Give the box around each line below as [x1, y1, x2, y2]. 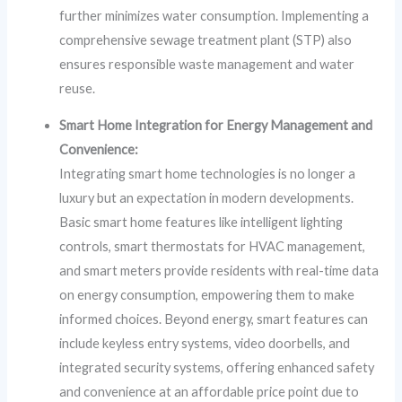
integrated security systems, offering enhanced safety [59, 360, 375, 376]
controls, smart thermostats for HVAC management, [59, 239, 366, 255]
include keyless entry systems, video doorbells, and [59, 336, 351, 352]
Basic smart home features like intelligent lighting [59, 214, 344, 231]
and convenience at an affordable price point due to [59, 384, 360, 400]
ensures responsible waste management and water [59, 56, 355, 72]
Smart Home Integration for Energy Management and [59, 118, 373, 134]
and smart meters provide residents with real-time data [59, 263, 380, 279]
